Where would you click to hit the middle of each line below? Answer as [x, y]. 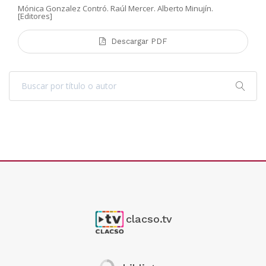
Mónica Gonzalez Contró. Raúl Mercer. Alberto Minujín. [115, 8]
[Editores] [35, 16]
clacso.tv [149, 218]
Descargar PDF [139, 41]
